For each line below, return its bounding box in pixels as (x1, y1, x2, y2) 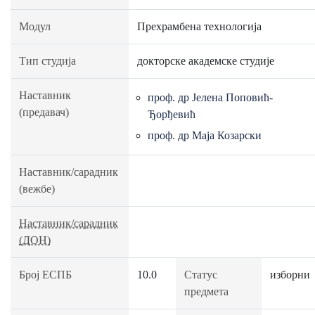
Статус (184, 269, 217, 281)
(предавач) (19, 106, 69, 118)
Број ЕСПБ (19, 269, 72, 281)
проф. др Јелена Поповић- (148, 91, 273, 103)
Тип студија (19, 55, 76, 67)
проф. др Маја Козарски (148, 129, 262, 141)
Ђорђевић (148, 108, 195, 120)
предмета (184, 285, 229, 297)
